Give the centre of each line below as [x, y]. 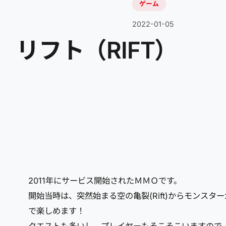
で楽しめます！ [56, 211]
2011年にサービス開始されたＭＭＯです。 [105, 181]
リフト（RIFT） [97, 50]
